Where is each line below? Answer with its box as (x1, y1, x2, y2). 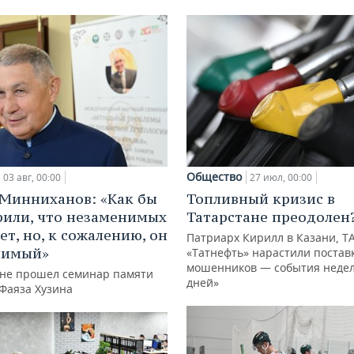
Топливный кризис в (186, 190, 335, 209)
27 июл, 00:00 (250, 171, 312, 185)
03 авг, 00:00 (3, 170, 61, 184)
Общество (186, 169, 242, 185)
